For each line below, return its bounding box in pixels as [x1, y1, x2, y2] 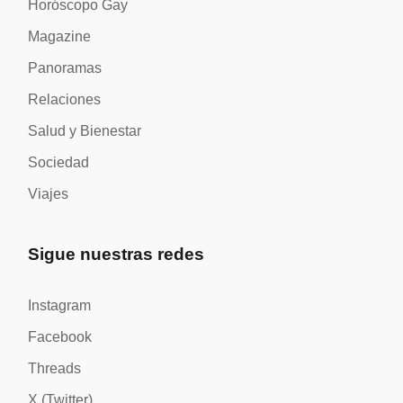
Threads [28, 361, 82, 377]
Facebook [28, 329, 93, 345]
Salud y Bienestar [28, 123, 142, 139]
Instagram [28, 298, 92, 314]
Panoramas [28, 60, 103, 76]
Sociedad [28, 155, 90, 171]
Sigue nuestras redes [28, 245, 205, 264]
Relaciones [28, 92, 102, 108]
